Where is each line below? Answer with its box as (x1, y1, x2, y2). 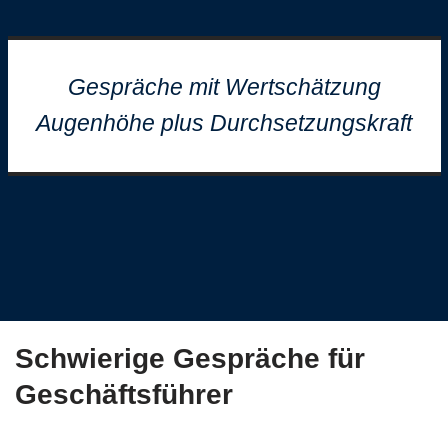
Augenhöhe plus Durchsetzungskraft (36, 111, 412, 136)
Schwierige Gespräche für (15, 343, 365, 374)
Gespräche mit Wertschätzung (67, 75, 381, 100)
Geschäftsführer (15, 379, 233, 410)
